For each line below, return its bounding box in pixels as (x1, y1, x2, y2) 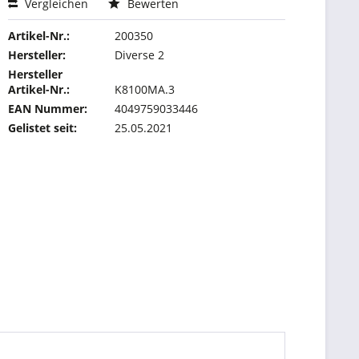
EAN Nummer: (8, 101, 88, 116)
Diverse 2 (115, 47, 165, 63)
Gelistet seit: (8, 120, 78, 135)
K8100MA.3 (115, 82, 175, 97)
